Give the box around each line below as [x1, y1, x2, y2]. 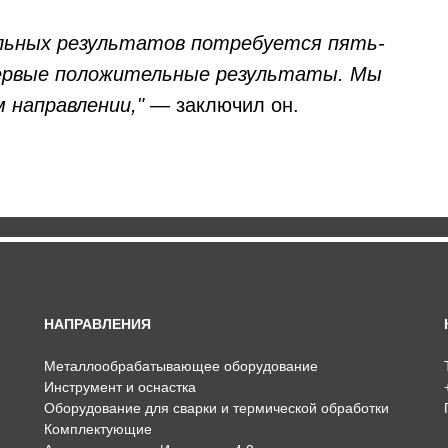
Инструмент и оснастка [44, 379, 196, 395]
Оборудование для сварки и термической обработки [44, 400, 389, 416]
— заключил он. [150, 94, 299, 116]
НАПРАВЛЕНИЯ [44, 316, 151, 332]
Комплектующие [44, 421, 152, 437]
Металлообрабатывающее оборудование [44, 358, 318, 374]
